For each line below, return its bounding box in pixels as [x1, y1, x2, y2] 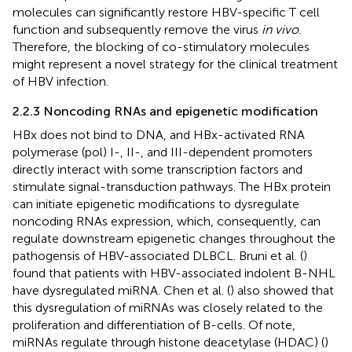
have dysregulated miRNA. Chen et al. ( [13, 282, 230, 298]
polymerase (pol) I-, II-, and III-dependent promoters [13, 144, 313, 159]
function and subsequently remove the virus [13, 21, 262, 37]
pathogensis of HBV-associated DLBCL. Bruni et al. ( [13, 247, 303, 263]
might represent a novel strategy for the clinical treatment [13, 56, 338, 71]
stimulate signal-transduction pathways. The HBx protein [13, 178, 331, 194]
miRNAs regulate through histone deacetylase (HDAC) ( [13, 334, 324, 350]
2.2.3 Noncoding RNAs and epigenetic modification [13, 103, 318, 119]
